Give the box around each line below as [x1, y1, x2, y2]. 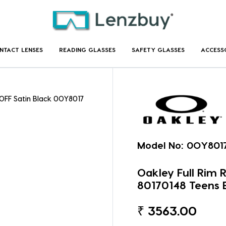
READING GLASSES [59, 45, 116, 53]
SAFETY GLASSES [131, 45, 185, 53]
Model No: [137, 139, 184, 151]
